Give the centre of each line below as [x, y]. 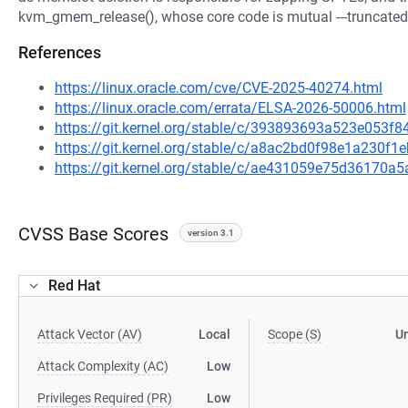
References [60, 52]
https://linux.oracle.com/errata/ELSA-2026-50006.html [230, 108]
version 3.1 [211, 233]
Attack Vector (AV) [90, 334]
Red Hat [74, 286]
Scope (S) [295, 334]
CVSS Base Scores [93, 234]
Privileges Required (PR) [105, 398]
